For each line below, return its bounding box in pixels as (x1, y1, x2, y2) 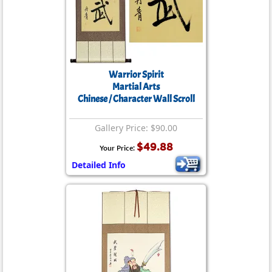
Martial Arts (112, 81, 160, 93)
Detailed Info (72, 159, 126, 171)
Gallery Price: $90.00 (95, 122, 177, 134)
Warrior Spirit (108, 69, 164, 81)
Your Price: (99, 143, 137, 152)
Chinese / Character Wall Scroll (77, 93, 195, 105)
